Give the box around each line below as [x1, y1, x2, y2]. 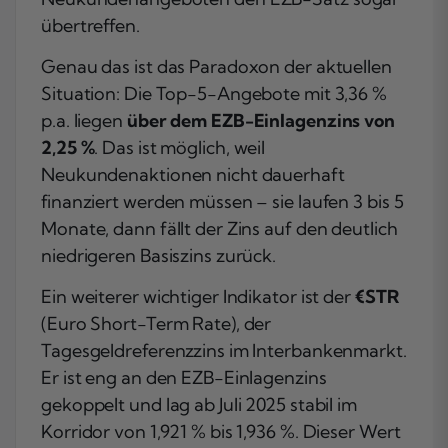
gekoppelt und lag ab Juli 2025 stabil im [41, 392, 357, 416]
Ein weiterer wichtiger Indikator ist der [41, 284, 355, 308]
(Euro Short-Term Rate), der [41, 311, 272, 335]
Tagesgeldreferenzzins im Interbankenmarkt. [41, 338, 407, 362]
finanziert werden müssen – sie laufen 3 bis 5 [41, 189, 404, 213]
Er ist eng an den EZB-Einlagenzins [41, 365, 327, 389]
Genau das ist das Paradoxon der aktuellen [41, 54, 392, 78]
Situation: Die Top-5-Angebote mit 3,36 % [41, 81, 387, 105]
